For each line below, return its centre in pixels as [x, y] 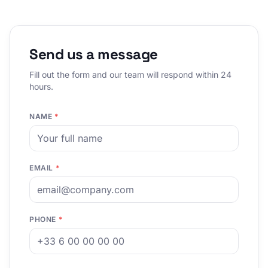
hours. [41, 86]
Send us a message [94, 54]
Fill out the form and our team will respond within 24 [130, 74]
